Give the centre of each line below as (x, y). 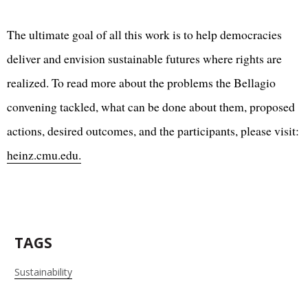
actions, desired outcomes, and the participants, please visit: (153, 131)
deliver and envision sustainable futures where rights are (144, 59)
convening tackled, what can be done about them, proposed (151, 107)
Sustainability (43, 272)
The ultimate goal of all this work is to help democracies (144, 35)
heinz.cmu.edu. (44, 155)
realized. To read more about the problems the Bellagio (141, 83)
